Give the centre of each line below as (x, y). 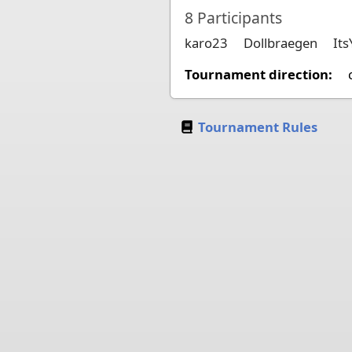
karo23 (206, 43)
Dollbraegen (280, 43)
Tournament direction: (258, 75)
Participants (239, 17)
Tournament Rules (257, 126)
